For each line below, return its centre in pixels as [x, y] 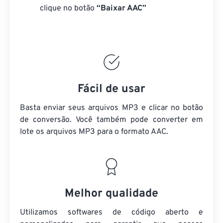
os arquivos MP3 [65, 132]
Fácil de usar [111, 89]
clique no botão [68, 8]
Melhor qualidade [111, 194]
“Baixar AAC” [121, 8]
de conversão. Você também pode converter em [111, 120]
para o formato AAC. [132, 132]
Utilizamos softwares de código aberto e [111, 213]
